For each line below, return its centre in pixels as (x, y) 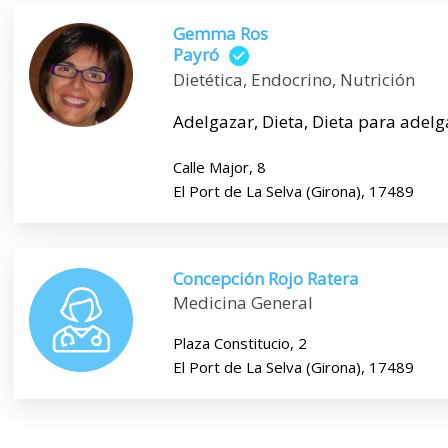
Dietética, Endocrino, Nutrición (293, 80)
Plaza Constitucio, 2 (239, 343)
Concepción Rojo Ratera (265, 279)
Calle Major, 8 (219, 167)
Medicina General (242, 303)
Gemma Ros (220, 33)
